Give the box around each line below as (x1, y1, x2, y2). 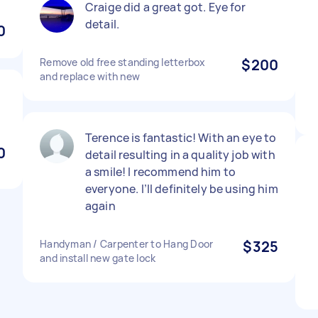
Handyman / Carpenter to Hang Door (40, 237, 214, 251)
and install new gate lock (40, 251, 156, 265)
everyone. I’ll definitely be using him (85, 181, 278, 197)
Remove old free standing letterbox (40, 55, 206, 69)
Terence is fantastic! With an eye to (85, 130, 277, 146)
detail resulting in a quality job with (85, 147, 275, 163)
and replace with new (40, 70, 140, 83)
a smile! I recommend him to (85, 164, 236, 180)
